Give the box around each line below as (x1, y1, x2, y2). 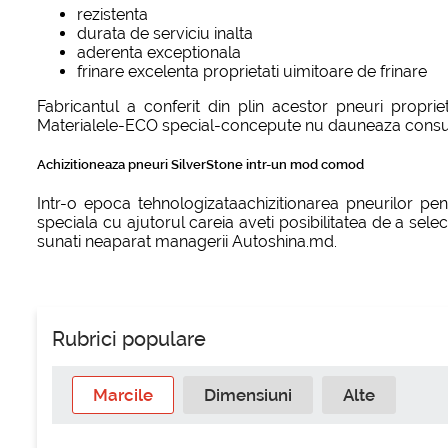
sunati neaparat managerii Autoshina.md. (37, 232, 337, 252)
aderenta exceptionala (77, 42, 241, 62)
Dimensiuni (204, 385, 292, 406)
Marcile (93, 385, 153, 406)
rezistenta (77, 4, 148, 24)
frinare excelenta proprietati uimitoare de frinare (77, 61, 427, 81)
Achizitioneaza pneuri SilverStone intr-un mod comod (37, 156, 364, 172)
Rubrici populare (52, 327, 206, 352)
